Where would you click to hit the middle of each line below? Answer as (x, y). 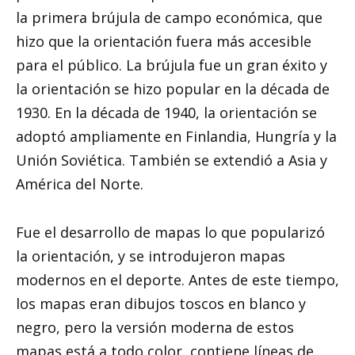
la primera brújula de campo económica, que (169, 18)
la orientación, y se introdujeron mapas (151, 256)
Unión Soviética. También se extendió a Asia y (172, 160)
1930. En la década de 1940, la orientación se (166, 113)
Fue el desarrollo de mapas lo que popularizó (170, 232)
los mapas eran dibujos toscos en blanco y (161, 303)
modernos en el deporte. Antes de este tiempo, (177, 279)
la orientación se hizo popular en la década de (173, 89)
